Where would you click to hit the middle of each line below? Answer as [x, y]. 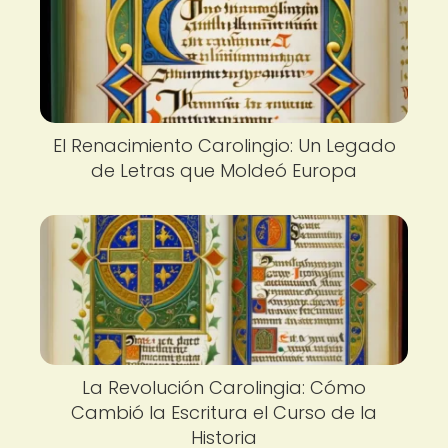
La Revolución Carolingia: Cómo [224, 387]
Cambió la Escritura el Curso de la [224, 412]
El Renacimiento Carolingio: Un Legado [224, 145]
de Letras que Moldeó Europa [224, 170]
